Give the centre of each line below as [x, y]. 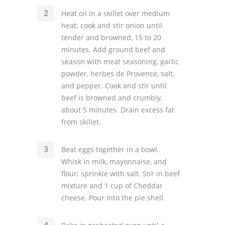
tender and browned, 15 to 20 [111, 37]
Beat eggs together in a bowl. [110, 149]
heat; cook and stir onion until [112, 25]
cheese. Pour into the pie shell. [113, 198]
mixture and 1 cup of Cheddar [112, 186]
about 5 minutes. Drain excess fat [118, 110]
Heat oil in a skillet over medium [116, 13]
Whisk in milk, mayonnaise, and [114, 161]
